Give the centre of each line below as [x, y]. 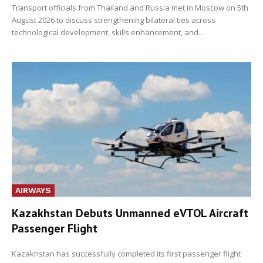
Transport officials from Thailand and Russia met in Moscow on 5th [130, 8]
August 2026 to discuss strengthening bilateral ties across [114, 20]
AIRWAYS [33, 190]
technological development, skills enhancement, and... [108, 33]
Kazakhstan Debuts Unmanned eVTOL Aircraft [130, 213]
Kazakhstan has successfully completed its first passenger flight [126, 253]
